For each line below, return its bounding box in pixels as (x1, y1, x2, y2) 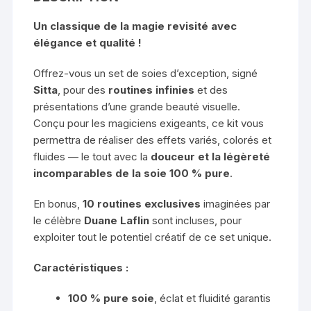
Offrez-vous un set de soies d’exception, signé (33, 67, 258, 81)
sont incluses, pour (149, 214, 242, 228)
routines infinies (108, 83, 195, 97)
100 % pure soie (68, 292, 155, 305)
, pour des (58, 83, 109, 97)
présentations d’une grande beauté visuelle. (33, 100, 241, 114)
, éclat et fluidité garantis (154, 292, 271, 305)
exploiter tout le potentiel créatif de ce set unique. (33, 230, 272, 244)
